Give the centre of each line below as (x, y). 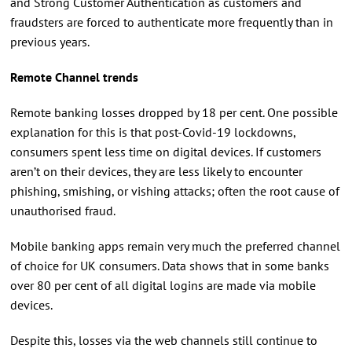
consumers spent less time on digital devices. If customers (165, 151)
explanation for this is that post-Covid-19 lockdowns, (152, 132)
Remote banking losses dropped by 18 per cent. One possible (174, 112)
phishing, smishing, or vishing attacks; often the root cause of (174, 191)
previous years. (51, 41)
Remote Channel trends (74, 77)
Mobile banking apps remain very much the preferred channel (175, 246)
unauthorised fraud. (62, 210)
